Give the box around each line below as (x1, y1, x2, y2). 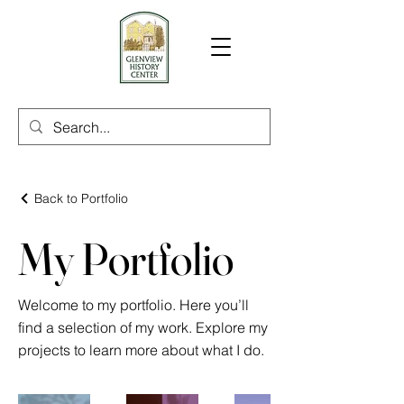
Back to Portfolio (34, 190, 128, 207)
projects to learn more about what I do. (18, 341, 264, 359)
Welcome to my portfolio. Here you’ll (18, 296, 249, 314)
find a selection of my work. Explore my (18, 318, 268, 336)
